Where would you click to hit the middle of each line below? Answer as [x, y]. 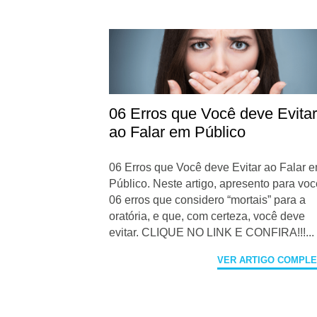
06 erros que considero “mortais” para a [208, 200]
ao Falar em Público [178, 132]
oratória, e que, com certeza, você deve [207, 216]
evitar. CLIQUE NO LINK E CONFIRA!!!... [212, 232]
